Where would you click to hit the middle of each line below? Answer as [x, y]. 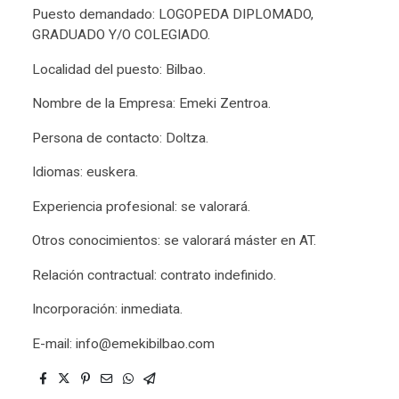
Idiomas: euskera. [85, 172]
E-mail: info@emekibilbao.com [123, 343]
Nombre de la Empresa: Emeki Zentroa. [151, 104]
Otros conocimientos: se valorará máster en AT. [174, 241]
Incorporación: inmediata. [107, 309]
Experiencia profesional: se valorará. [141, 206]
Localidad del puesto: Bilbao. [119, 69]
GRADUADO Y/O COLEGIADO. [121, 35]
